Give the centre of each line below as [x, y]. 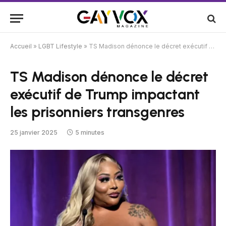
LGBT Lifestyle [60, 46]
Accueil [21, 46]
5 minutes [90, 132]
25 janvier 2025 [34, 132]
